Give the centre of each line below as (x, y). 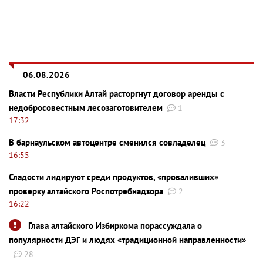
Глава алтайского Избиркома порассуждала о (115, 225)
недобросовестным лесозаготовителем (86, 107)
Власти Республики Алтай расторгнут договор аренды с (117, 93)
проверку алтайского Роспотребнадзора (86, 191)
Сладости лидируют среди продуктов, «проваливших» (114, 177)
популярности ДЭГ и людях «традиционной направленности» (127, 240)
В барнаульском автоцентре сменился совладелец (107, 142)
